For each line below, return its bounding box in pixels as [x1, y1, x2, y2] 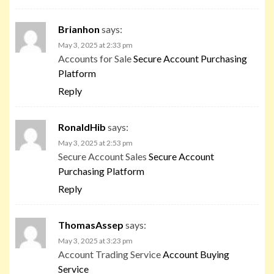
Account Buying [163, 248, 229, 260]
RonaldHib [58, 120, 106, 133]
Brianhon [58, 23, 100, 35]
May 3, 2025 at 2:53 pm [58, 138, 133, 147]
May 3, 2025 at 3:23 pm [58, 235, 133, 245]
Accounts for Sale [58, 52, 133, 64]
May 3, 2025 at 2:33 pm [58, 40, 133, 50]
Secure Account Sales [58, 150, 149, 162]
